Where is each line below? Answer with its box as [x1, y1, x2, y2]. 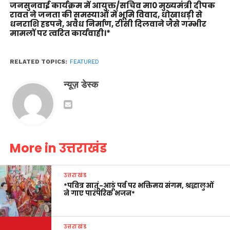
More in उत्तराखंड [9, 140, 107, 157]
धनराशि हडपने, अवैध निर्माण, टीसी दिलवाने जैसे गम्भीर [9, 18, 206, 30]
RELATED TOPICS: [9, 59, 67, 66]
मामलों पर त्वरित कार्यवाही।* [9, 28, 110, 39]
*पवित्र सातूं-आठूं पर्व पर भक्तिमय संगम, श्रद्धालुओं [64, 181, 214, 190]
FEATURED [69, 59, 99, 66]
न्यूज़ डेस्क [63, 80, 98, 90]
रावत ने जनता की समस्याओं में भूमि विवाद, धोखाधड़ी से [9, 9, 202, 21]
